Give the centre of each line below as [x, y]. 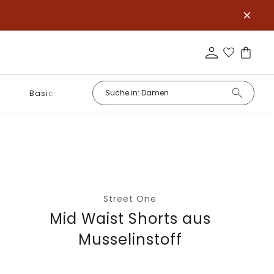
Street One [130, 199]
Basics [44, 93]
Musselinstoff [130, 239]
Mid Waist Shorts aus [130, 219]
